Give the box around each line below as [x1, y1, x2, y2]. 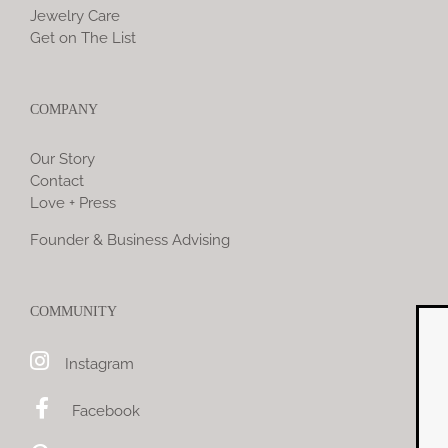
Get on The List [30, 29, 136, 48]
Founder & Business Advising [30, 231, 230, 250]
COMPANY [30, 102, 98, 118]
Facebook [72, 402, 140, 421]
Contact [30, 172, 84, 191]
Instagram [65, 355, 134, 374]
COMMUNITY [30, 304, 117, 320]
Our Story [30, 150, 95, 169]
